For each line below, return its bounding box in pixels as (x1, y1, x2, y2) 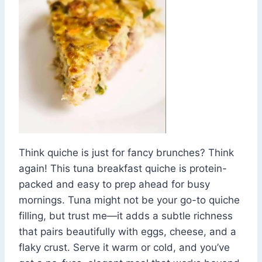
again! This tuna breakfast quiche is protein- (19, 163, 227, 175)
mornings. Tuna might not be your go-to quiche (19, 194, 240, 206)
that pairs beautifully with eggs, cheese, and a (19, 226, 236, 238)
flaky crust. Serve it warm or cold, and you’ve (19, 242, 230, 254)
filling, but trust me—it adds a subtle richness (19, 210, 233, 222)
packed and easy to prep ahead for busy (19, 178, 210, 191)
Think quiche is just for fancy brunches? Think (19, 147, 234, 159)
